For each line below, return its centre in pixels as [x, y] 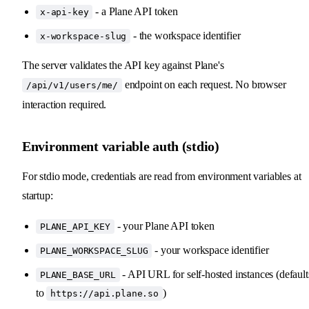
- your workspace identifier [210, 250]
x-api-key [64, 12]
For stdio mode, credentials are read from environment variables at [162, 176]
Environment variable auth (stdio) [121, 146]
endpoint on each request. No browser [204, 84]
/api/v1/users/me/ [72, 85]
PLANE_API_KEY [75, 226]
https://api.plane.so [104, 293]
